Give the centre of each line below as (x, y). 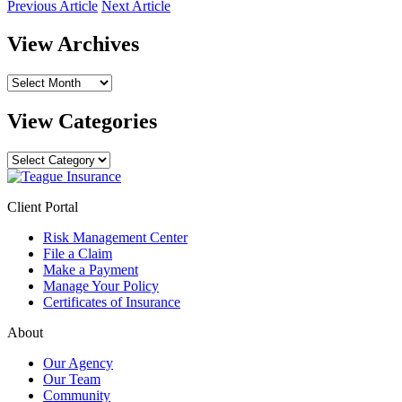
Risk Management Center (115, 237)
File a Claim (78, 253)
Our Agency (78, 363)
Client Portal (43, 206)
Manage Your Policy (101, 285)
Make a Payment (91, 269)
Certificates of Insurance (112, 301)
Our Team (72, 379)
